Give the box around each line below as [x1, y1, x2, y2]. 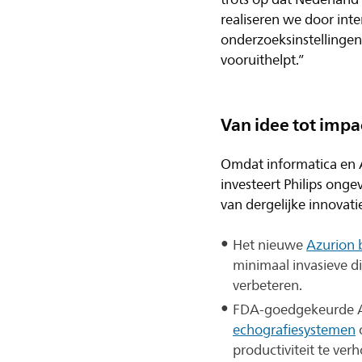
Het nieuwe [233, 234, 307, 256]
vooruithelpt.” [221, 48, 305, 71]
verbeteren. [233, 274, 303, 297]
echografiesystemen [233, 318, 356, 341]
